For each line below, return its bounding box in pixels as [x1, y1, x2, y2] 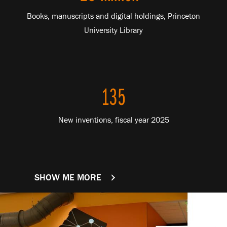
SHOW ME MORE [34, 171, 104, 183]
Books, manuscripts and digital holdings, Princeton [27, 11, 200, 21]
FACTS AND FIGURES [104, 171, 186, 183]
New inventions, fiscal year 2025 [58, 115, 169, 125]
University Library [84, 25, 143, 35]
